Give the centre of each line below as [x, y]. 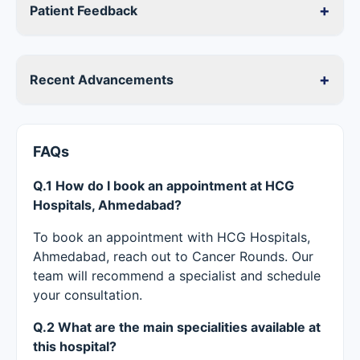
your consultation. [88, 295]
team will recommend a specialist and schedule [177, 276]
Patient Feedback [84, 10]
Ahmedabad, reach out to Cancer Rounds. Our [173, 256]
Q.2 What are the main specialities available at [177, 327]
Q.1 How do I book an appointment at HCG [164, 186]
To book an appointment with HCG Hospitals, [172, 237]
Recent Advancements [102, 80]
